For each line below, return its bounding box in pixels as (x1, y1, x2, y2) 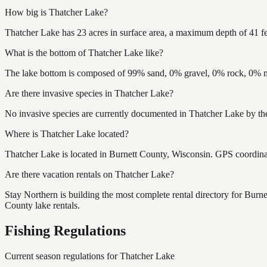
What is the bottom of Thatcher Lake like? (5, 47, 163, 58)
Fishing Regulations (5, 222, 126, 238)
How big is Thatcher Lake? (5, 7, 108, 17)
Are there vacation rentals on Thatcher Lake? (5, 169, 174, 179)
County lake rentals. (5, 200, 80, 210)
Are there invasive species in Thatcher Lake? (5, 88, 173, 98)
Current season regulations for (5, 250, 120, 261)
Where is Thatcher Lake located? (5, 128, 129, 139)
